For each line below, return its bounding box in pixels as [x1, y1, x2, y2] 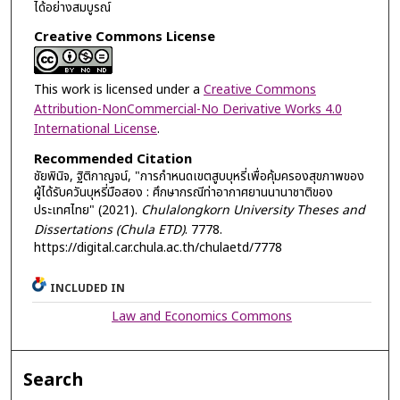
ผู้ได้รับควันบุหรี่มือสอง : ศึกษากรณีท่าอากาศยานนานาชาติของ [33, 183, 333, 203]
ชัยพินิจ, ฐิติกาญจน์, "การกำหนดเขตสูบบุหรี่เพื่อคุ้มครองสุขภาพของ [33, 167, 364, 187]
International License [33, 119, 157, 138]
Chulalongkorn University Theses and [140, 201, 365, 221]
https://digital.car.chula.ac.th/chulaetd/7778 [33, 238, 282, 258]
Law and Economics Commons [112, 306, 293, 326]
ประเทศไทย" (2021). [33, 201, 141, 221]
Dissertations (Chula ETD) [33, 221, 185, 240]
